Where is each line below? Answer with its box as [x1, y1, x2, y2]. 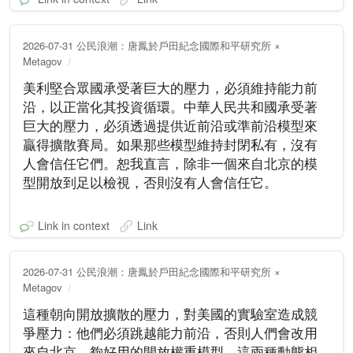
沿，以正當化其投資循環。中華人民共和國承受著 [23, 97, 318, 116]
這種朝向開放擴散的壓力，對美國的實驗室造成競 [23, 304, 318, 323]
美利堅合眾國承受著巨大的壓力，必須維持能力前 [23, 78, 318, 97]
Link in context [38, 217, 110, 234]
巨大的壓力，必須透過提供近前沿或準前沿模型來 [23, 116, 318, 135]
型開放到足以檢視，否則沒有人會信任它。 [23, 173, 277, 191]
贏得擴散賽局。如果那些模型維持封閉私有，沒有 [23, 135, 318, 154]
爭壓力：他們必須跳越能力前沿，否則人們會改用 [23, 323, 318, 342]
